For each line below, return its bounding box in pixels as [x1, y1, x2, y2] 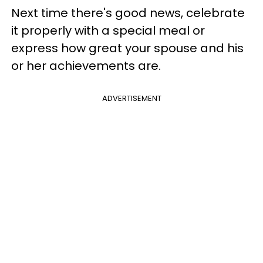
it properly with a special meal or [11, 22, 205, 39]
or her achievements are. [11, 57, 161, 74]
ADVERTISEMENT [102, 92, 161, 104]
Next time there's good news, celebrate [11, 4, 245, 21]
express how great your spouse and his [11, 39, 244, 56]
